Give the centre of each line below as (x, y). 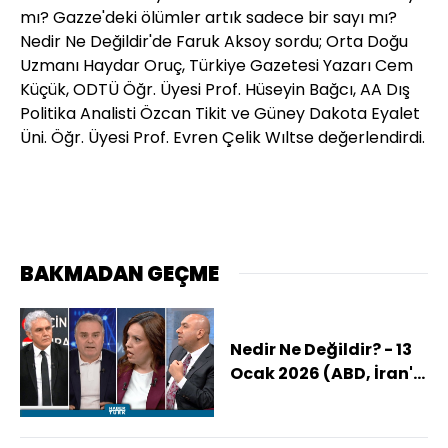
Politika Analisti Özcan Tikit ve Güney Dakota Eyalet (220, 113)
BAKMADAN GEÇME (119, 273)
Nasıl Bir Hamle (294, 398)
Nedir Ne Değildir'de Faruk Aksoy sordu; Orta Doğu (214, 41)
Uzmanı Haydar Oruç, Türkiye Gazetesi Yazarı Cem (216, 65)
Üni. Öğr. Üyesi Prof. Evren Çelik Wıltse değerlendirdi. (222, 137)
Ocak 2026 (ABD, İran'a (327, 374)
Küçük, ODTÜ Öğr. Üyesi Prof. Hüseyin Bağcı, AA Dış (215, 89)
